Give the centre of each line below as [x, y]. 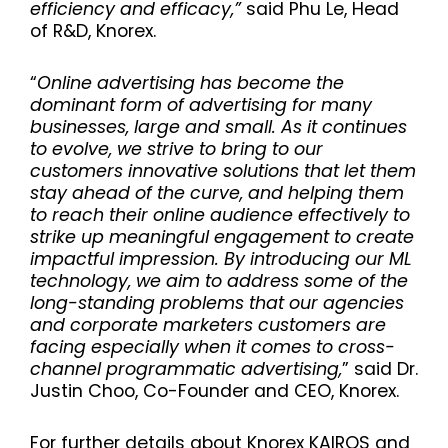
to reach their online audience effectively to [220, 214]
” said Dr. [380, 368]
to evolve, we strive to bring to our [176, 148]
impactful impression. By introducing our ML [221, 258]
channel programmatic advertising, [186, 368]
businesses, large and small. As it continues [218, 126]
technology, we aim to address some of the [219, 280]
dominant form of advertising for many [201, 104]
